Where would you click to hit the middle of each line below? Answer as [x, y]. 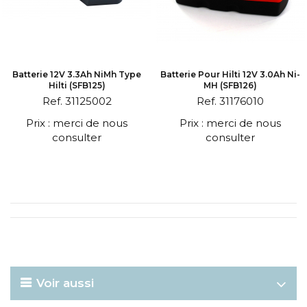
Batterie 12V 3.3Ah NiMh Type [77, 74]
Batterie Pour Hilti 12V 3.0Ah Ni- [230, 74]
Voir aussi [65, 283]
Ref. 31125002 [77, 101]
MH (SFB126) [230, 85]
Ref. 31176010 [230, 101]
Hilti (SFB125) [77, 85]
